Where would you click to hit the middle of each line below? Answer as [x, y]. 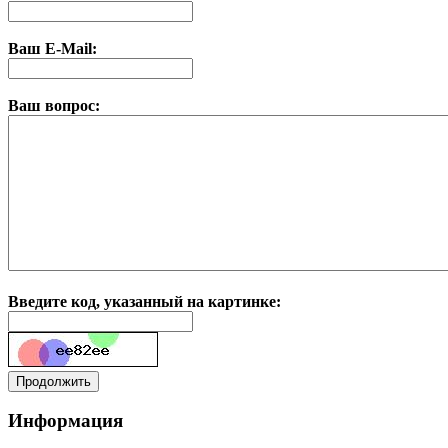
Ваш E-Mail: [52, 48]
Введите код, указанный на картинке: [144, 301]
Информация [65, 421]
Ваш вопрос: [54, 105]
